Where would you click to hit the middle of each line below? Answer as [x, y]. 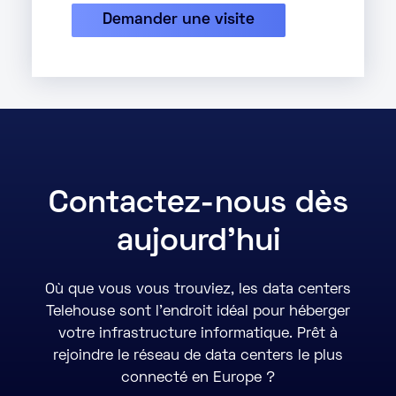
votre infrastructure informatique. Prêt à [198, 334]
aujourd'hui [198, 243]
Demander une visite [179, 20]
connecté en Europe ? [198, 378]
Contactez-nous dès [198, 205]
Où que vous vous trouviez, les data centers [198, 290]
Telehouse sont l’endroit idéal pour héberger [198, 312]
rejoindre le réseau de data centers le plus [198, 356]
